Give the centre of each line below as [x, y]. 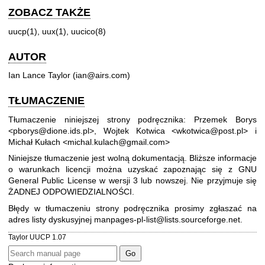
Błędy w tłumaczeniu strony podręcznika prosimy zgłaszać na [132, 208]
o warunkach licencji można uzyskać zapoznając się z [123, 169]
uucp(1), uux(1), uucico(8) [57, 31]
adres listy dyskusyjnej [51, 219]
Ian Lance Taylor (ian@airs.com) [69, 75]
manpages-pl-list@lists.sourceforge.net [167, 219]
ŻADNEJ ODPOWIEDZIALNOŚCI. [71, 192]
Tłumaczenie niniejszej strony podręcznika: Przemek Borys [132, 119]
